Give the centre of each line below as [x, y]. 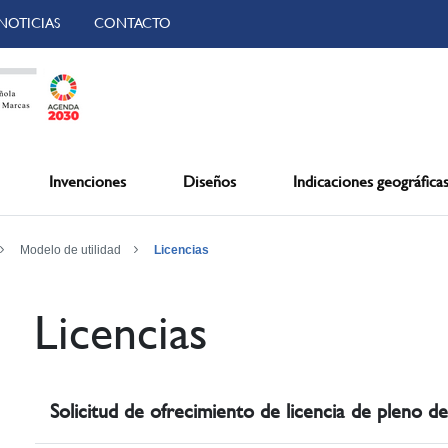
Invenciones [88, 181]
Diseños [209, 181]
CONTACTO [132, 23]
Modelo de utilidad [70, 249]
